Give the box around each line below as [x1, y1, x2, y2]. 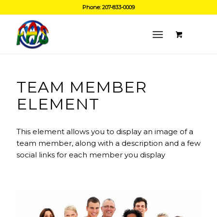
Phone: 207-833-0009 [82, 4, 135, 11]
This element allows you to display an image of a [16, 126, 193, 136]
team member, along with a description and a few [16, 138, 201, 148]
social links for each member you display [16, 150, 165, 159]
